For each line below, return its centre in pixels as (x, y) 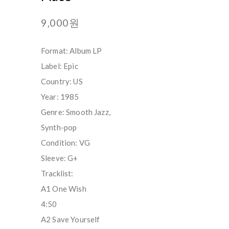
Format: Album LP (72, 50)
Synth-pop (59, 127)
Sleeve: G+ (60, 158)
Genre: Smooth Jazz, (76, 112)
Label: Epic (60, 66)
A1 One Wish (64, 188)
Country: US (62, 81)
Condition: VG (65, 142)
